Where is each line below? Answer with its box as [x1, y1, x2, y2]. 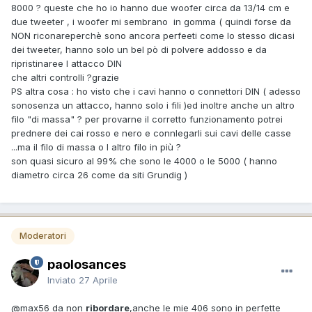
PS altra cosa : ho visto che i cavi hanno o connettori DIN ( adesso [11, 86, 301, 97]
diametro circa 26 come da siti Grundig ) [11, 169, 187, 181]
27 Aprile [79, 274, 118, 286]
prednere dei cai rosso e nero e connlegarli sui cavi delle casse [11, 127, 291, 139]
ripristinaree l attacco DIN [11, 58, 122, 70]
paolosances [47, 256, 126, 272]
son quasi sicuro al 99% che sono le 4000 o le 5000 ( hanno [11, 155, 277, 167]
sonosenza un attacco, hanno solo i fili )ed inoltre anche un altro [11, 100, 295, 111]
